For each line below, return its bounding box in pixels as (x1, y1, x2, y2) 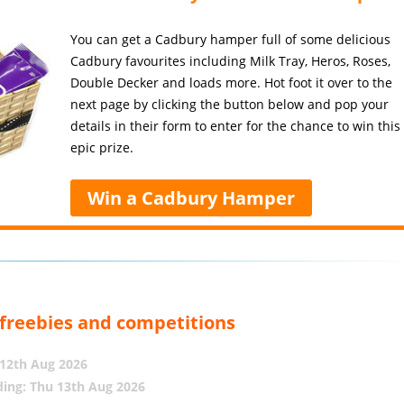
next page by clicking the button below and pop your (70, 96, 390, 113)
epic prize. (70, 139, 134, 156)
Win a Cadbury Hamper (87, 186, 296, 210)
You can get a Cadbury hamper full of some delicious (70, 31, 391, 48)
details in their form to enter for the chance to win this (70, 117, 401, 134)
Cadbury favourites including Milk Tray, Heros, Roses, (70, 52, 391, 69)
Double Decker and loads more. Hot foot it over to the (70, 74, 393, 91)
